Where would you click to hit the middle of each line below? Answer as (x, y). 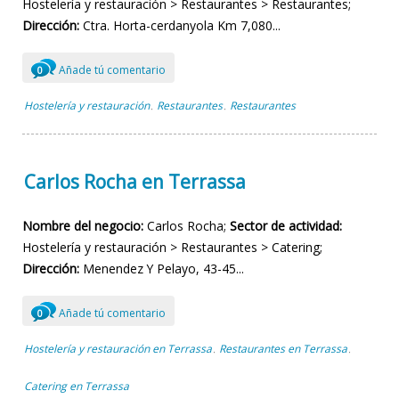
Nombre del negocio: (83, 226)
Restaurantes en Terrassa (283, 349)
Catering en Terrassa (77, 387)
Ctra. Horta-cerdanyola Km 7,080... (180, 26)
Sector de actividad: (286, 226)
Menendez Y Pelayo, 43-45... (162, 269)
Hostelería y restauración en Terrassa (118, 349)
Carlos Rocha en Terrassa (135, 181)
